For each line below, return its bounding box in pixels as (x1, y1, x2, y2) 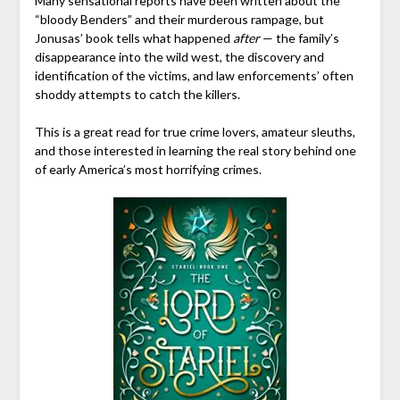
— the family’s (259, 29, 339, 46)
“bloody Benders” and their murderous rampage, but (34, 11, 324, 27)
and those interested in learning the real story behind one (34, 142, 356, 158)
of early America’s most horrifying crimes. (34, 161, 262, 177)
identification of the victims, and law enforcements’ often (34, 67, 354, 83)
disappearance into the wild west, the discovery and (34, 48, 324, 64)
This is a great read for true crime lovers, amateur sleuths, (34, 123, 355, 139)
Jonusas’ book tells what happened (34, 29, 233, 46)
